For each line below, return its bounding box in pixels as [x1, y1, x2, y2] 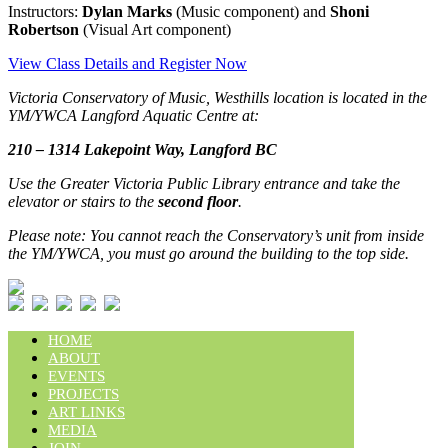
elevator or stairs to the [8, 192, 158, 210]
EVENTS [48, 367, 105, 384]
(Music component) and [172, 2, 330, 20]
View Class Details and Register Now [8, 54, 247, 72]
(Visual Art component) [79, 20, 231, 38]
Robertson [8, 20, 79, 38]
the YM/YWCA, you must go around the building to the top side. [8, 244, 409, 262]
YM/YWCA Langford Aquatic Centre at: [8, 106, 259, 124]
